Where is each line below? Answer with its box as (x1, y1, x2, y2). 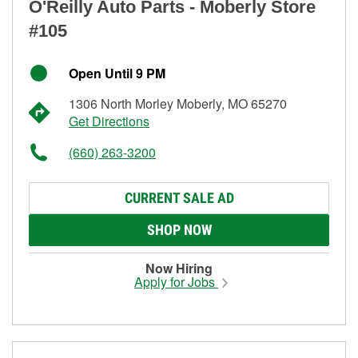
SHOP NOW (146, 221, 212, 238)
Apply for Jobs (134, 272, 218, 291)
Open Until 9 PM (69, 63, 165, 82)
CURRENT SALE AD (124, 189, 234, 206)
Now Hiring (145, 258, 213, 277)
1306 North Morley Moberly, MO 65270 (69, 93, 287, 113)
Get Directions (69, 111, 149, 130)
